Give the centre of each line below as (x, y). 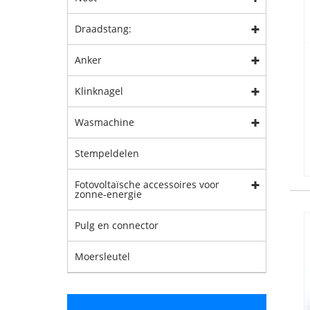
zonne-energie (108, 194)
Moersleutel (102, 256)
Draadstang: (103, 29)
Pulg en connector (117, 225)
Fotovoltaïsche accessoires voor (147, 184)
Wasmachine (104, 122)
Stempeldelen (107, 153)
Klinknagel (99, 91)
